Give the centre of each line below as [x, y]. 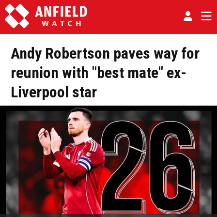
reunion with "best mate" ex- [99, 73]
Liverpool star [54, 92]
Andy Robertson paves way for [105, 53]
